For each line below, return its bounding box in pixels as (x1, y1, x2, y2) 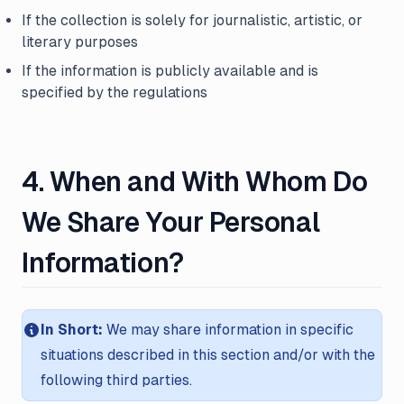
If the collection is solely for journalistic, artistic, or (22, 12, 363, 29)
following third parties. (41, 372, 192, 389)
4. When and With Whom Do (22, 166, 368, 197)
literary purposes (22, 33, 138, 50)
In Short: (41, 321, 103, 338)
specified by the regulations (22, 84, 207, 101)
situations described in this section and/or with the (41, 346, 375, 363)
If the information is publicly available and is (22, 62, 318, 79)
